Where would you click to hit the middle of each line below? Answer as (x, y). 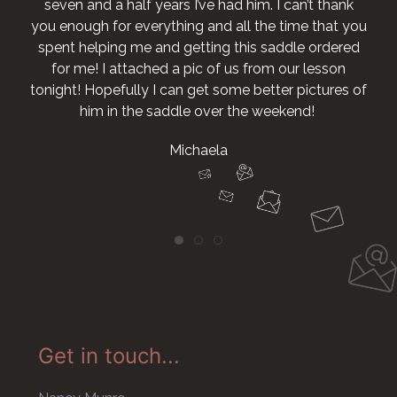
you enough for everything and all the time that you (198, 26)
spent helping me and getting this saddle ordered (198, 47)
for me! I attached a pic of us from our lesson (198, 68)
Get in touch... (109, 356)
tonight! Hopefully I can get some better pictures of (198, 90)
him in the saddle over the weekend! (198, 111)
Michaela (198, 150)
